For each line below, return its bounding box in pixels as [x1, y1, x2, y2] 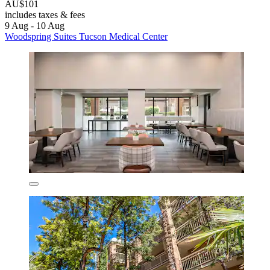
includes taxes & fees [5, 10, 85, 20]
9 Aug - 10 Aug [5, 20, 64, 31]
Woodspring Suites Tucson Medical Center [5, 31, 168, 42]
